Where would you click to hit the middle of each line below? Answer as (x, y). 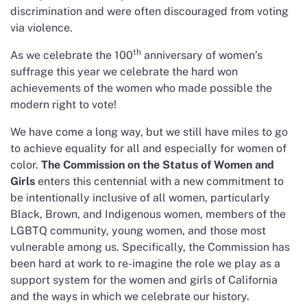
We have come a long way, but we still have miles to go (149, 132)
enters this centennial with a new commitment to (159, 181)
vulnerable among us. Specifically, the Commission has (150, 247)
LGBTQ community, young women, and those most (138, 230)
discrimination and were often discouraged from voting (149, 11)
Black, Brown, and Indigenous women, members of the (148, 214)
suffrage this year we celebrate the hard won (124, 71)
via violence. (41, 27)
